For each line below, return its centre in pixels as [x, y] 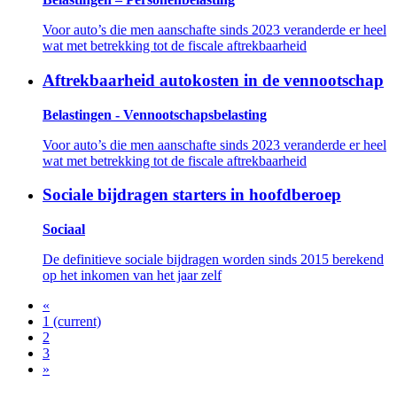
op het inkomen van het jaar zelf [132, 276]
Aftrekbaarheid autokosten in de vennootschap [213, 81]
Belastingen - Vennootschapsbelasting [155, 114]
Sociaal [64, 230]
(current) [77, 322]
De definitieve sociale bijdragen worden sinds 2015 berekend [213, 260]
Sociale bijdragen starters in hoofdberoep [192, 195]
